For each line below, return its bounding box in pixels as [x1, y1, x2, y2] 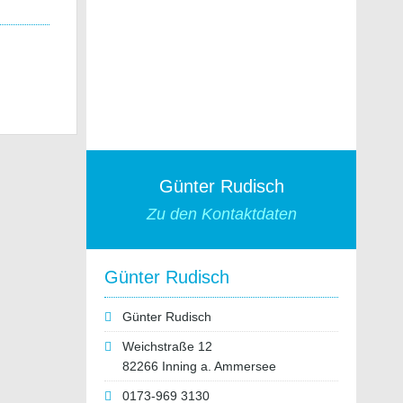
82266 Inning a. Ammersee [122, 359, 276, 373]
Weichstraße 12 [122, 339, 212, 354]
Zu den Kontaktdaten [146, 205, 297, 223]
